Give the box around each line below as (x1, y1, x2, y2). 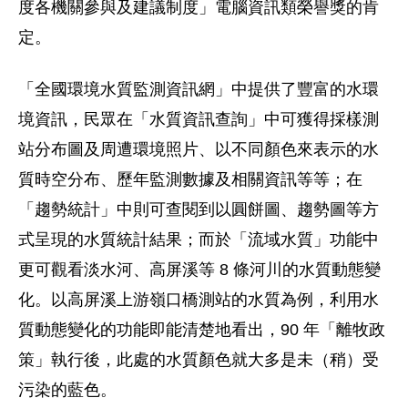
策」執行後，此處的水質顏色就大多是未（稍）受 (18, 351, 379, 369)
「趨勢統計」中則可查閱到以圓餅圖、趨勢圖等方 (18, 200, 379, 219)
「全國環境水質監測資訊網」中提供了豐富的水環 (18, 80, 379, 98)
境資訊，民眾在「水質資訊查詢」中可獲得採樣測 (18, 110, 379, 128)
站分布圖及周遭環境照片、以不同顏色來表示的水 (18, 140, 379, 158)
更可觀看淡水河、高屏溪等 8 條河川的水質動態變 (18, 260, 381, 279)
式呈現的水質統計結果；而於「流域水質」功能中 (18, 230, 379, 249)
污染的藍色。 (18, 381, 117, 399)
